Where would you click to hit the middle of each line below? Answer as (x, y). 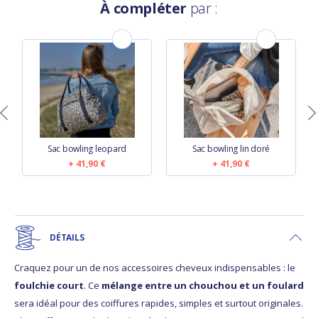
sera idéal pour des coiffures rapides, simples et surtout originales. (159, 303)
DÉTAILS (67, 237)
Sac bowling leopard (87, 148)
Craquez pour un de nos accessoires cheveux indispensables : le (155, 267)
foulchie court (49, 285)
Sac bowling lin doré (231, 148)
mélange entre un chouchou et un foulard (203, 285)
